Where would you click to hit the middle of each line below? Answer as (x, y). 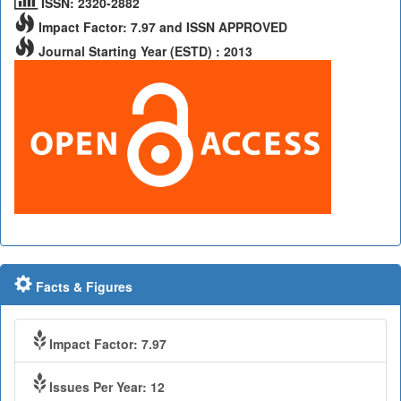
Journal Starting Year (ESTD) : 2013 (144, 51)
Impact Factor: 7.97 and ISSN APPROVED (161, 27)
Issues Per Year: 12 (107, 386)
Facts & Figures (82, 286)
